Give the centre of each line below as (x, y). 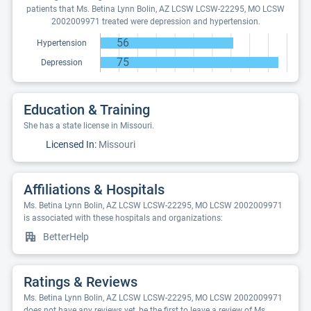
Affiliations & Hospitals (94, 190)
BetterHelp (66, 237)
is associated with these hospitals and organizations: (123, 218)
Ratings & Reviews (81, 282)
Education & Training (87, 110)
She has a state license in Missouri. (89, 126)
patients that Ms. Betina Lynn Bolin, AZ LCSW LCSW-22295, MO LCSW (155, 9)
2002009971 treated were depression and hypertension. (155, 22)
